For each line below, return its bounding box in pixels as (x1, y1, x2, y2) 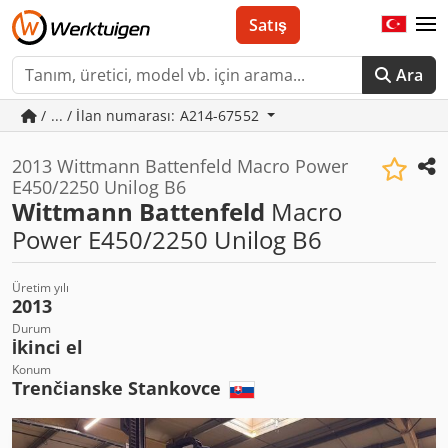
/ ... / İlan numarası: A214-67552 (37, 106, 264, 125)
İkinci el (12, 335, 83, 359)
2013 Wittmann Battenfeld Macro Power (12, 154, 348, 178)
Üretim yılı (12, 279, 69, 296)
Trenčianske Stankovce (12, 376, 226, 400)
